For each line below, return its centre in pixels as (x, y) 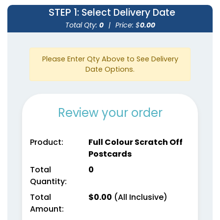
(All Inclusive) (139, 197)
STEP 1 (63, 12)
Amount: (47, 209)
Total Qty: (82, 25)
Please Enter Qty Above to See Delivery (110, 59)
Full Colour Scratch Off (135, 142)
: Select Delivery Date (126, 12)
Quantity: (48, 181)
